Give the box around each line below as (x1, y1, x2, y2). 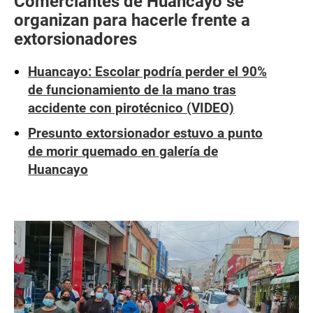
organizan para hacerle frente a (14, 10, 250, 30)
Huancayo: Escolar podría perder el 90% (28, 64, 267, 80)
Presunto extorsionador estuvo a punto (28, 125, 263, 141)
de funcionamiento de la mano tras (28, 82, 236, 98)
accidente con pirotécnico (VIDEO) (28, 100, 234, 116)
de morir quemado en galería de (28, 143, 218, 159)
